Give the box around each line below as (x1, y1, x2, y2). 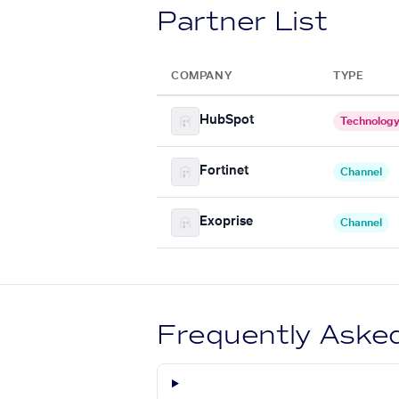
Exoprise (199, 216, 253, 229)
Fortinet (199, 165, 248, 178)
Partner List (157, 4, 328, 38)
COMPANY (171, 69, 232, 81)
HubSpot (199, 114, 254, 127)
